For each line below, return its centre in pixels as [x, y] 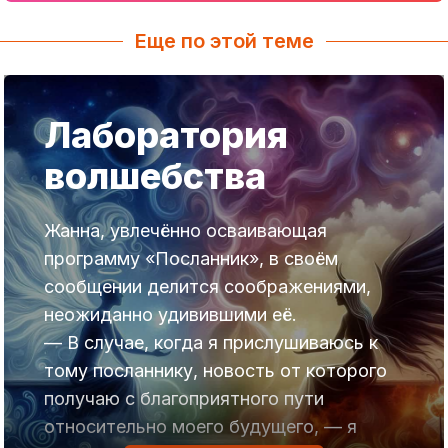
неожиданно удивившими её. [170, 314]
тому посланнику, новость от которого [215, 370]
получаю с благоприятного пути [184, 398]
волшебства [155, 175]
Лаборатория [166, 134]
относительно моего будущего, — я [200, 426]
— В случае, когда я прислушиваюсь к [211, 342]
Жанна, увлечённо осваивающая [185, 230]
